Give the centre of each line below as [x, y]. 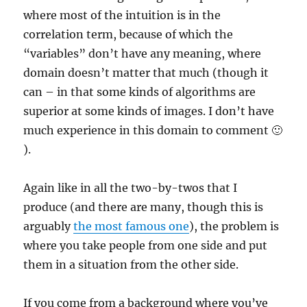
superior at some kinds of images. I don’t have [149, 111]
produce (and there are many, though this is [144, 207]
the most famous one [132, 226]
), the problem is [234, 226]
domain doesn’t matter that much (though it [146, 72]
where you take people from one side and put [146, 245]
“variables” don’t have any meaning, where [143, 53]
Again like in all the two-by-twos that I [131, 187]
